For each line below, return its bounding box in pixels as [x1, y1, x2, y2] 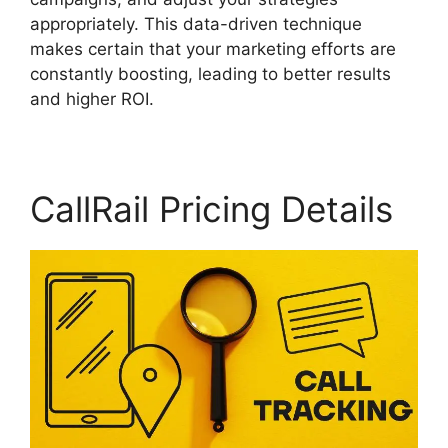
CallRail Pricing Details [30, 188, 393, 231]
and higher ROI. [30, 89, 154, 110]
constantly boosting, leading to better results [30, 64, 391, 85]
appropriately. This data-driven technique [30, 14, 362, 35]
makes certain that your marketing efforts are [30, 39, 396, 60]
